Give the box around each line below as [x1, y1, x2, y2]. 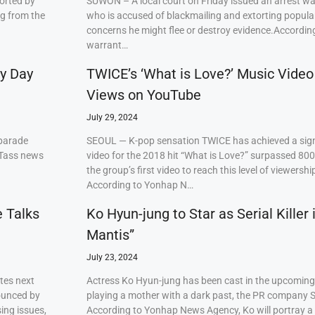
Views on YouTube [86, 86, 201, 103]
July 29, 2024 [86, 112, 138, 122]
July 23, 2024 [86, 252, 138, 262]
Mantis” [86, 226, 134, 243]
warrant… [86, 39, 128, 51]
